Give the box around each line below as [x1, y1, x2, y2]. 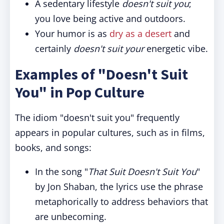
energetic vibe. [144, 42, 208, 54]
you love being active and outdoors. [35, 12, 185, 24]
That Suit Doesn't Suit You [88, 165, 196, 177]
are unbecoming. [35, 210, 106, 222]
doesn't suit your [73, 42, 144, 54]
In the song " [35, 165, 88, 177]
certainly [35, 42, 73, 54]
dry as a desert [109, 27, 171, 39]
